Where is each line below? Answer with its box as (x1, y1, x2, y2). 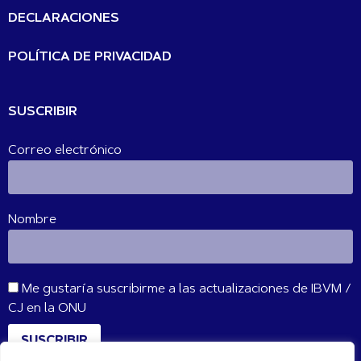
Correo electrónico (8, 144, 122, 158)
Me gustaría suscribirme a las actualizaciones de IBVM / (19, 283, 351, 297)
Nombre (8, 214, 56, 227)
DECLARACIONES (8, 12, 119, 26)
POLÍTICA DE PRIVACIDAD (8, 51, 172, 64)
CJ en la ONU (8, 302, 86, 316)
